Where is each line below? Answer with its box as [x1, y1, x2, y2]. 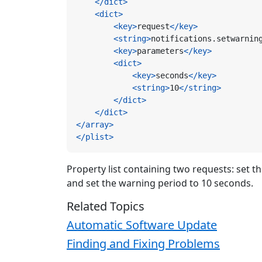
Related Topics [67, 198, 144, 215]
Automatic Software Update [67, 217, 217, 233]
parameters [137, 46, 184, 56]
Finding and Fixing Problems [67, 236, 220, 252]
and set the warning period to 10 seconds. [67, 177, 253, 190]
